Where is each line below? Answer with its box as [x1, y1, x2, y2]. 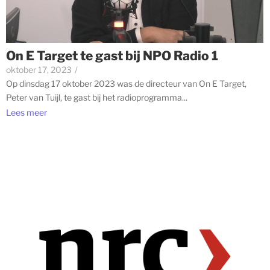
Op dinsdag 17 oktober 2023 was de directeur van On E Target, [6, 78, 246, 89]
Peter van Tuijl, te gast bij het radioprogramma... [6, 92, 187, 103]
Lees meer [6, 107, 47, 118]
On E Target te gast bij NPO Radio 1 [6, 48, 218, 64]
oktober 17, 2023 [6, 64, 72, 75]
